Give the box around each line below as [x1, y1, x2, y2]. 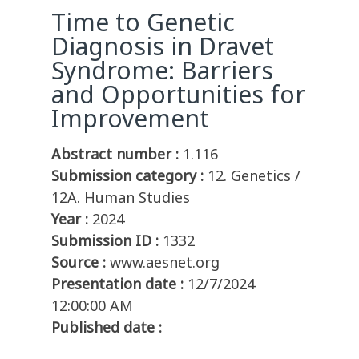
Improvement [51, 102, 209, 135]
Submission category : [51, 166, 204, 186]
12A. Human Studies [51, 188, 190, 208]
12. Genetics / [208, 166, 301, 186]
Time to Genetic [51, 6, 235, 39]
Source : [51, 252, 106, 272]
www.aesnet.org [110, 252, 220, 272]
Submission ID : [51, 231, 159, 251]
